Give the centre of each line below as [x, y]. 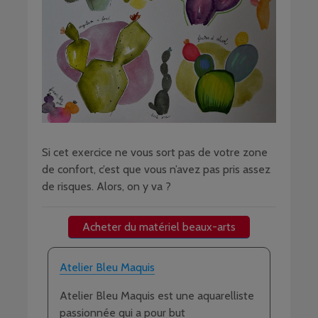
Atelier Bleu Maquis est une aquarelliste [157, 296]
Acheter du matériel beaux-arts [159, 227]
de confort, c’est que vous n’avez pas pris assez [156, 170]
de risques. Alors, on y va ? [106, 187]
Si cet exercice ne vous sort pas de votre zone [155, 153]
